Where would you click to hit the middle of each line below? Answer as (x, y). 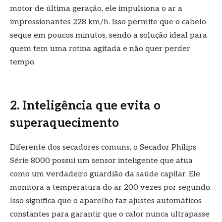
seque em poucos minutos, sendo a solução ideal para (109, 36)
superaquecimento (64, 123)
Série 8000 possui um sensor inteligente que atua (101, 161)
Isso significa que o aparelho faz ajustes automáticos (106, 201)
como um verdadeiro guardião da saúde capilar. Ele (105, 174)
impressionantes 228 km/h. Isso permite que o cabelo (108, 22)
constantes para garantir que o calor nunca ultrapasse (110, 215)
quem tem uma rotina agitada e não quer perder (100, 49)
